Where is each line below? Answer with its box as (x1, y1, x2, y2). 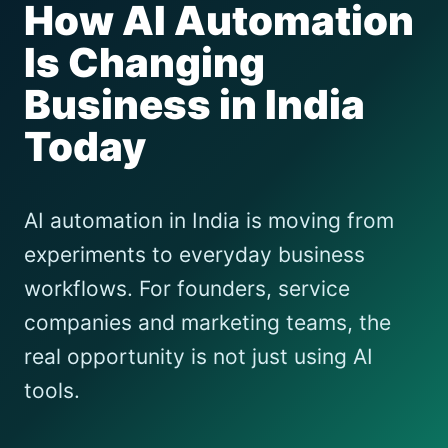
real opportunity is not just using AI (24, 343, 373, 369)
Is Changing (24, 37, 265, 87)
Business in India (24, 79, 365, 129)
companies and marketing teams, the (24, 309, 391, 335)
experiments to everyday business (24, 241, 365, 267)
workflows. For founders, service (24, 275, 350, 301)
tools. (24, 377, 80, 403)
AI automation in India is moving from (24, 207, 394, 233)
